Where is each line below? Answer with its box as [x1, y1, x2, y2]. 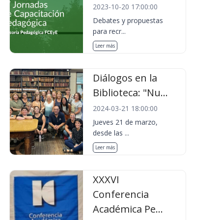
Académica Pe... [93, 202, 164, 216]
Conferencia [93, 188, 149, 201]
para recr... [93, 27, 126, 36]
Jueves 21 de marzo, [93, 117, 158, 127]
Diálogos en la [93, 71, 158, 84]
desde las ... [93, 128, 130, 137]
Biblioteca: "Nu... [93, 86, 168, 99]
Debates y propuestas [93, 16, 164, 25]
